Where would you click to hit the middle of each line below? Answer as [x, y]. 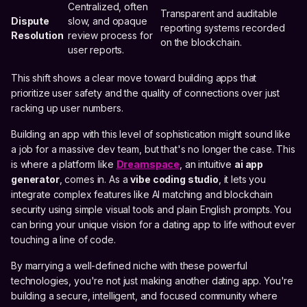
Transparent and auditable [219, 14]
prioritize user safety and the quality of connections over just [146, 93]
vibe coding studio [174, 180]
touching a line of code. [63, 240]
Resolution [37, 36]
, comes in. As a [95, 180]
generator [35, 180]
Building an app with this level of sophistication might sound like [151, 134]
